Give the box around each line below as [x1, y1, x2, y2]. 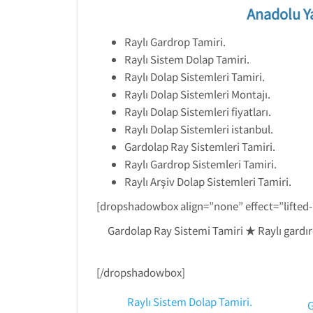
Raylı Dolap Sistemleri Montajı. [124, 87, 270, 101]
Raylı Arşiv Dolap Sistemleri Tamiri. [124, 174, 291, 189]
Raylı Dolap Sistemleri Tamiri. [124, 69, 265, 84]
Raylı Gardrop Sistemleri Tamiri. [124, 156, 277, 171]
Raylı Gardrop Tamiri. [124, 34, 226, 49]
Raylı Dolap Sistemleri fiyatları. [124, 104, 271, 119]
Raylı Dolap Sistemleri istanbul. [124, 122, 273, 136]
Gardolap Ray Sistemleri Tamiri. [124, 139, 275, 154]
